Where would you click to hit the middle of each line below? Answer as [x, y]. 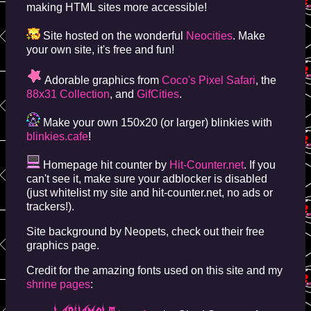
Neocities [209, 35]
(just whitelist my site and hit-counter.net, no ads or [150, 192]
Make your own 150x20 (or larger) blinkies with [156, 122]
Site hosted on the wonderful [113, 35]
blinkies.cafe [57, 136]
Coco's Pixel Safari [209, 80]
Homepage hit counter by [105, 165]
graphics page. [63, 245]
